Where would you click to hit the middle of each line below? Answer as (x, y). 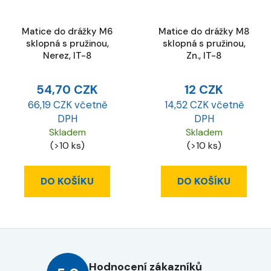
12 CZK (204, 89)
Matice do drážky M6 (67, 32)
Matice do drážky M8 (204, 32)
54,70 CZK (67, 89)
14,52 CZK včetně (204, 104)
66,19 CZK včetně (67, 104)
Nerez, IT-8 (67, 56)
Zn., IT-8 (204, 56)
